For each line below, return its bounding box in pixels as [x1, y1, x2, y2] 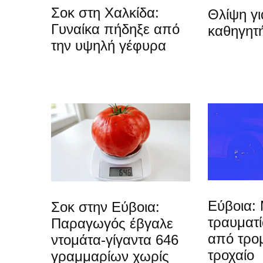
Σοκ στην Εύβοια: [51, 198, 160, 215]
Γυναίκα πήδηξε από [51, 21, 180, 38]
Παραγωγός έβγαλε [51, 215, 173, 231]
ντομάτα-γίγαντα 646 [51, 231, 178, 248]
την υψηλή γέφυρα [51, 38, 166, 54]
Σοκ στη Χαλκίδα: [51, 5, 159, 21]
